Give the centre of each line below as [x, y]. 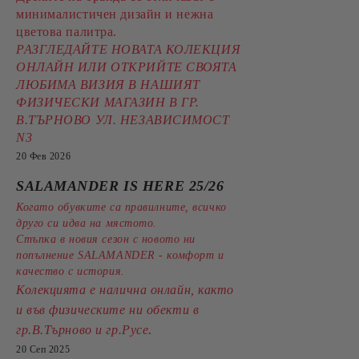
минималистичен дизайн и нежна [115, 14]
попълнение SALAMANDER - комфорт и [120, 255]
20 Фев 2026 [44, 156]
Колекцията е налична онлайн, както [125, 290]
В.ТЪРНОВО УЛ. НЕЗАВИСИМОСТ [123, 120]
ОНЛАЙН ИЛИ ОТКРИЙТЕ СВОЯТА [127, 67]
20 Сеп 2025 [43, 349]
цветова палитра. [67, 32]
